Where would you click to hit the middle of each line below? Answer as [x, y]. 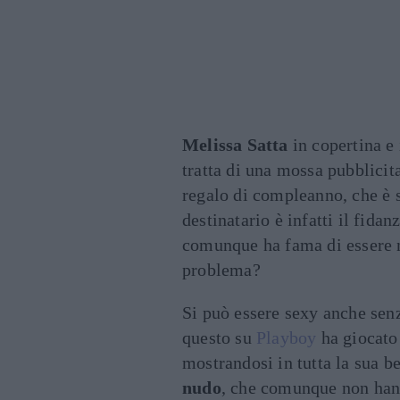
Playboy [287, 338]
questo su [219, 338]
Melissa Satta [235, 145]
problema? [221, 270]
